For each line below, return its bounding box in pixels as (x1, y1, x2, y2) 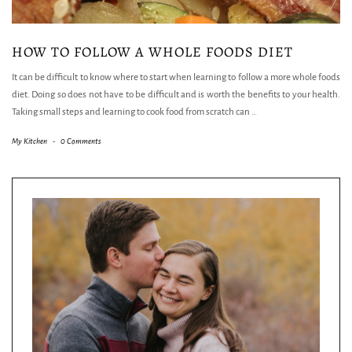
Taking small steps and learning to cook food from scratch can (12, 107, 251, 117)
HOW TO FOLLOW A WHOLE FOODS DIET (12, 42, 293, 61)
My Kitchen (12, 137, 47, 145)
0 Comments (60, 137, 101, 145)
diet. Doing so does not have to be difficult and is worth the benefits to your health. (12, 90, 340, 100)
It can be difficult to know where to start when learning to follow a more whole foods (12, 72, 340, 82)
